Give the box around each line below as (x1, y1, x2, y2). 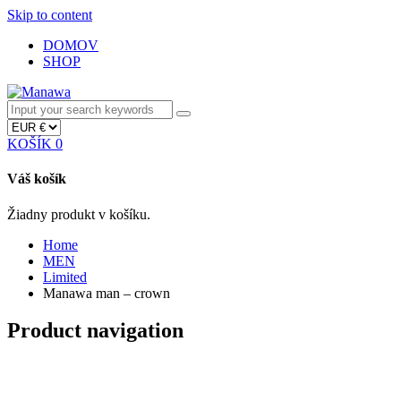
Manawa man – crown (43, 285, 170, 301)
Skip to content (7, 7, 92, 22)
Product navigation (7, 319, 183, 343)
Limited (43, 269, 87, 285)
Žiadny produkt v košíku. (7, 206, 150, 222)
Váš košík (7, 171, 66, 187)
